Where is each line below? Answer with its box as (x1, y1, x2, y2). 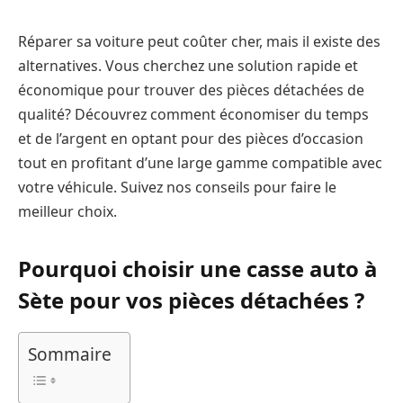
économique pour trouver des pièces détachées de (18, 80, 364, 100)
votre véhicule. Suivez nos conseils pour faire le (18, 177, 336, 197)
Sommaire (28, 343, 112, 367)
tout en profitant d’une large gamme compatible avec (18, 153, 382, 173)
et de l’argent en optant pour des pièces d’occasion (18, 129, 363, 148)
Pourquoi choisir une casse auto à (18, 254, 377, 284)
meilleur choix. (18, 201, 117, 221)
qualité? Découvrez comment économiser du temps (18, 104, 369, 124)
